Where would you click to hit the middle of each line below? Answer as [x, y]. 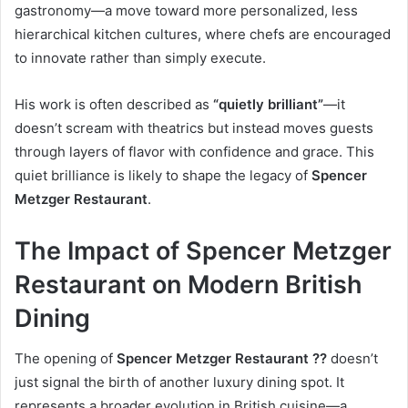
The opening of [66, 359]
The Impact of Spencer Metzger [203, 250]
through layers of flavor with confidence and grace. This [194, 151]
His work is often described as [114, 104]
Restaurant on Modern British [189, 284]
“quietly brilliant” [268, 104]
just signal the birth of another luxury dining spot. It [179, 382]
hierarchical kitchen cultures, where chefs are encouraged [203, 34]
